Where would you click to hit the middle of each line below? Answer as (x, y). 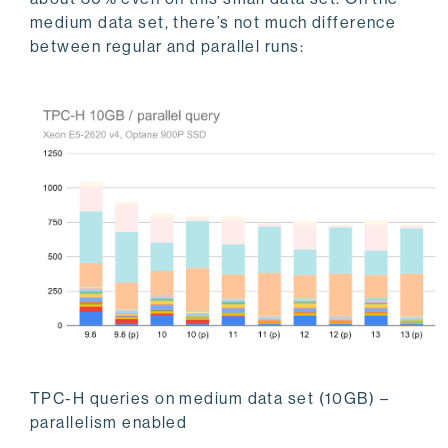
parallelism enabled (109, 422)
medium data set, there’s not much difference (213, 22)
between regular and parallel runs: (167, 46)
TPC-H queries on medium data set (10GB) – (210, 398)
